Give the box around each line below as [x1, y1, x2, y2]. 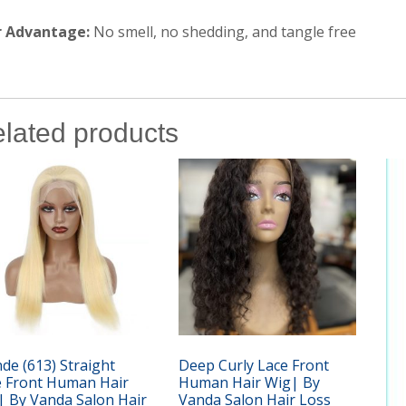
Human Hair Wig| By [179, 372, 321, 393]
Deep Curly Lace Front [179, 355, 330, 376]
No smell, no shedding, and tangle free [90, 21, 357, 42]
